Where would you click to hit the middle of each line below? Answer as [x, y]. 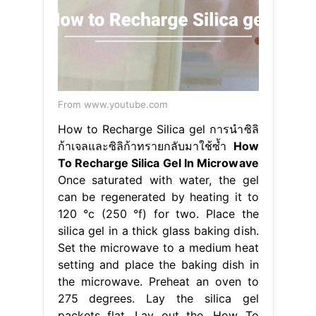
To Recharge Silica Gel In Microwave [158, 163]
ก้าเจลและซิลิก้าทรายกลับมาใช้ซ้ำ [145, 146]
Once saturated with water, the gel [158, 180]
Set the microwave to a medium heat [158, 248]
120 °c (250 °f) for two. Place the [158, 214]
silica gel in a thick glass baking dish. [158, 231]
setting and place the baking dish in [158, 265]
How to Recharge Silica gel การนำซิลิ [158, 129]
